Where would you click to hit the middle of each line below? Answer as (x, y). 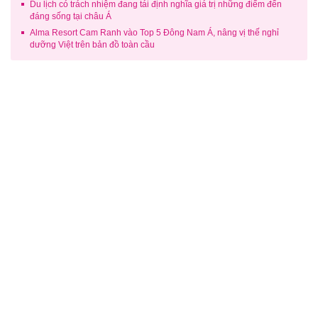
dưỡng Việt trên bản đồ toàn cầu (92, 45)
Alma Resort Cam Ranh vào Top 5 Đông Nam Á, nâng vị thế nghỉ (154, 33)
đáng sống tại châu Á (71, 16)
